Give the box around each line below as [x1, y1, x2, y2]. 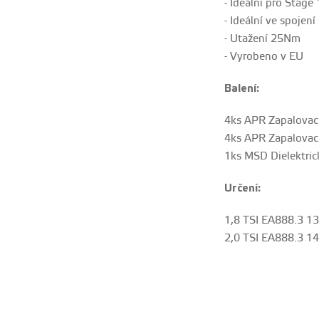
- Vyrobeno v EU [224, 50, 303, 64]
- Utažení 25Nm [224, 32, 300, 46]
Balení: [224, 82, 259, 96]
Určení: [224, 182, 261, 196]
